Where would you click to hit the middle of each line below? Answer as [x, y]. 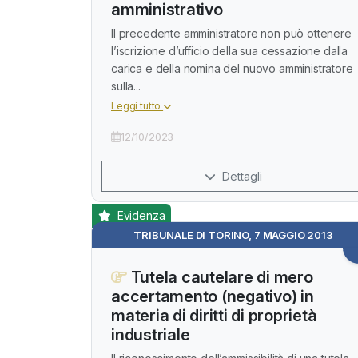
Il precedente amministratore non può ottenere [231, 33]
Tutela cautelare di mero [220, 277]
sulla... [126, 86]
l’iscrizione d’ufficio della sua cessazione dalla [230, 51]
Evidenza [139, 215]
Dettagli [241, 176]
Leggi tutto [137, 106]
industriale [151, 335]
